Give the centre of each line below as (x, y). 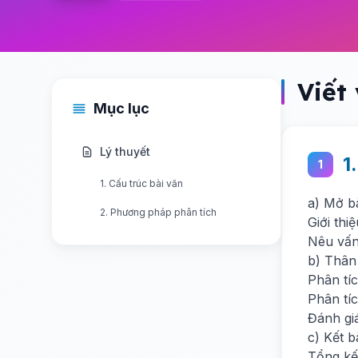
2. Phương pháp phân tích (158, 212)
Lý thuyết (125, 151)
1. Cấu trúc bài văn (141, 183)
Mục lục (121, 108)
